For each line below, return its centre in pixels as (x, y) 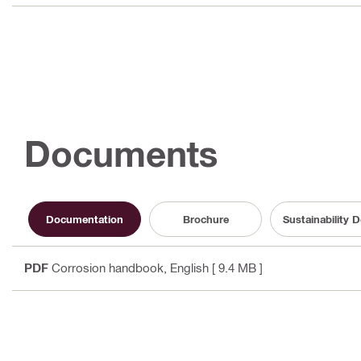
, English (186, 268)
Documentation (85, 219)
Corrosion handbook (108, 268)
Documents (121, 154)
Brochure (205, 219)
